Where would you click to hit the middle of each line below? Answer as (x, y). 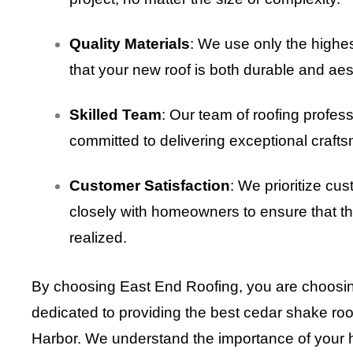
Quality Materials (130, 44)
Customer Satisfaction (150, 186)
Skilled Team (115, 115)
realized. (98, 238)
